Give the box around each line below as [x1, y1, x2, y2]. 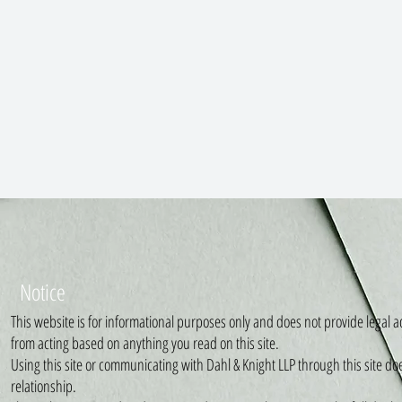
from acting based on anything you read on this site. [11, 332, 280, 354]
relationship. [11, 375, 77, 397]
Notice [20, 276, 66, 307]
